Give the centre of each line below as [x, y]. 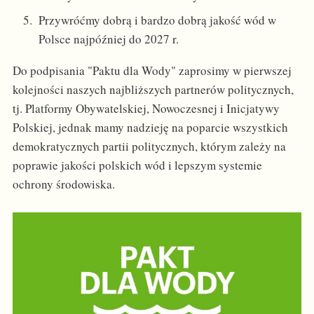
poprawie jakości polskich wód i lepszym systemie [137, 165]
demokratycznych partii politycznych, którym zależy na [149, 146]
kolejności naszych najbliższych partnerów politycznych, [153, 90]
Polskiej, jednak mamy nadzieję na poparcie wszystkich [150, 128]
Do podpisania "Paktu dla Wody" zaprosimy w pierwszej [152, 71]
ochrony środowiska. [63, 184]
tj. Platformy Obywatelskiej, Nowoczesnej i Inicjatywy [146, 109]
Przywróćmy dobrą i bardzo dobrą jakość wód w [158, 20]
